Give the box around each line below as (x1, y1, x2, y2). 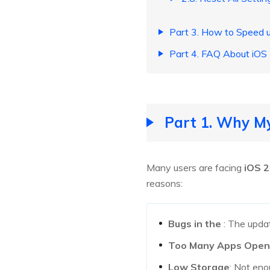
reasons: (146, 177, 183, 190)
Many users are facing (146, 162, 244, 174)
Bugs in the (168, 218, 224, 230)
